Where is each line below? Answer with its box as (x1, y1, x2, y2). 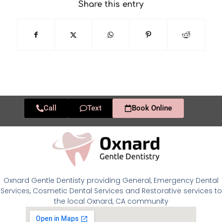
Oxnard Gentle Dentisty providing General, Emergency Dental (3, 175, 219, 186)
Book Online (132, 104, 172, 113)
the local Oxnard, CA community (54, 196, 168, 207)
